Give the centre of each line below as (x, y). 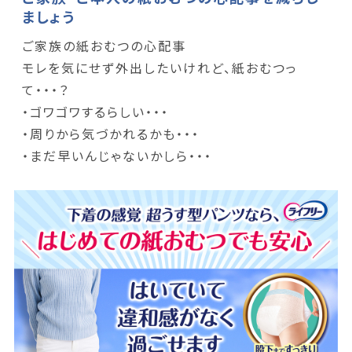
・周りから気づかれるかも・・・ (110, 134)
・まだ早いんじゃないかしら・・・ (117, 156)
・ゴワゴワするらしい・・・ (95, 112)
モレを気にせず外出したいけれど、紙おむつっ (159, 68)
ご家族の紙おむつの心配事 (104, 46)
